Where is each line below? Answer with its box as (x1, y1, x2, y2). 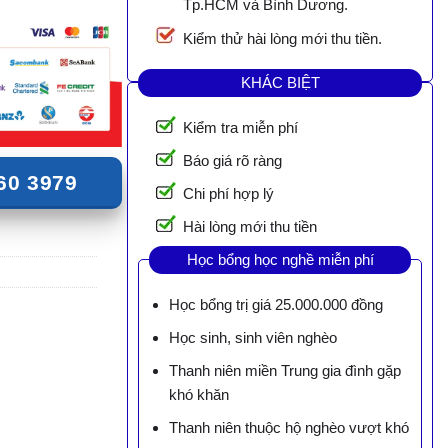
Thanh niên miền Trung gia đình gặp (168, 362, 401, 380)
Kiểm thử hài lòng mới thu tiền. (183, 30, 382, 48)
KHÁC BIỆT (240, 73, 320, 91)
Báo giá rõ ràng (183, 152, 282, 170)
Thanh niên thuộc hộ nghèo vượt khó (168, 419, 409, 437)
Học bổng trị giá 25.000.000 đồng (168, 296, 383, 314)
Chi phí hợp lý (183, 185, 274, 203)
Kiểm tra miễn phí (183, 119, 298, 137)
